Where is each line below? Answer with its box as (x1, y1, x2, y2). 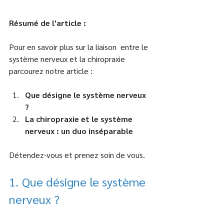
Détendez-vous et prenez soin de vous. (9, 149, 145, 160)
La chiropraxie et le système (25, 113, 134, 124)
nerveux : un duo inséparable (25, 125, 133, 136)
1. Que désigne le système (9, 173, 148, 189)
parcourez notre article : (9, 65, 92, 76)
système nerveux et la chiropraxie (9, 53, 127, 64)
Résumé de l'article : (9, 17, 86, 28)
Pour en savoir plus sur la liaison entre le (9, 41, 150, 52)
